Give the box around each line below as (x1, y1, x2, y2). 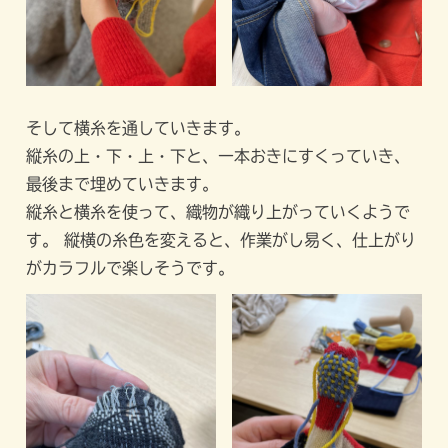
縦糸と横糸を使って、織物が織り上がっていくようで (26, 204, 411, 221)
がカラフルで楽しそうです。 (26, 260, 235, 277)
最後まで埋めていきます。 (26, 176, 219, 193)
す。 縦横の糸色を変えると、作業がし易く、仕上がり (26, 232, 417, 249)
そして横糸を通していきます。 (26, 120, 251, 137)
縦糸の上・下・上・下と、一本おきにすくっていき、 (26, 148, 411, 165)
